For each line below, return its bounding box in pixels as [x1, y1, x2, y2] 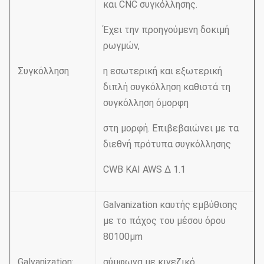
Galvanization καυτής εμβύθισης [103, 199, 237, 210]
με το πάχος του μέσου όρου [103, 215, 226, 226]
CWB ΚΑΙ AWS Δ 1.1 [103, 164, 186, 175]
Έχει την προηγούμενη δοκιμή [103, 24, 229, 35]
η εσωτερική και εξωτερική [103, 65, 222, 77]
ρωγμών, [103, 40, 140, 51]
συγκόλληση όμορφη [103, 97, 189, 108]
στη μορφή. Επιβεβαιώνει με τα [103, 123, 239, 134]
